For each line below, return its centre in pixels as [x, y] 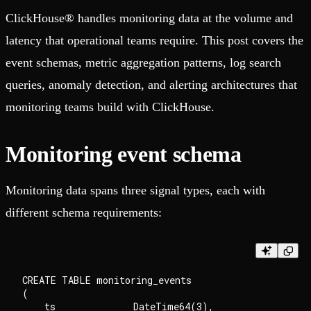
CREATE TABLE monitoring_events [107, 280]
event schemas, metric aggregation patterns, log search [143, 63]
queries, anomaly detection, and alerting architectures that [151, 85]
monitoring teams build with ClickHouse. [110, 107]
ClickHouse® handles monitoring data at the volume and [149, 18]
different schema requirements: [84, 213]
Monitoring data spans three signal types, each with [135, 191]
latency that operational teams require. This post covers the [154, 41]
